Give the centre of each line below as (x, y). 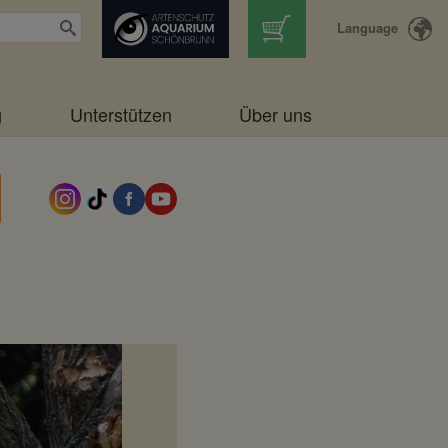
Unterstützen (120, 113)
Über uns (275, 113)
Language (367, 27)
